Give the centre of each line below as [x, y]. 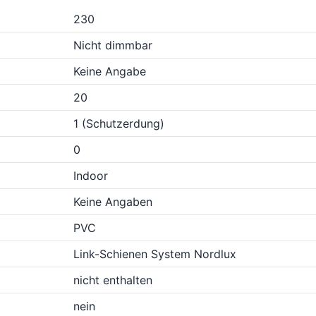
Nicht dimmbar [113, 45]
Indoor [91, 176]
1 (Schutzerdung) [119, 123]
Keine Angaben [113, 202]
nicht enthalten [113, 280]
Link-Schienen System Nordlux [155, 254]
